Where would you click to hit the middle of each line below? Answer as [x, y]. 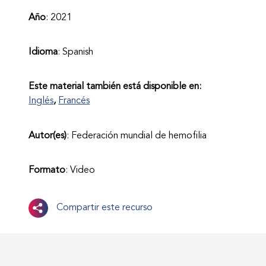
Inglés [41, 101]
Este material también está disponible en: [115, 87]
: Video [80, 171]
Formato [47, 171]
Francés [74, 101]
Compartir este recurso [104, 208]
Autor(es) [48, 136]
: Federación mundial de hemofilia [137, 136]
